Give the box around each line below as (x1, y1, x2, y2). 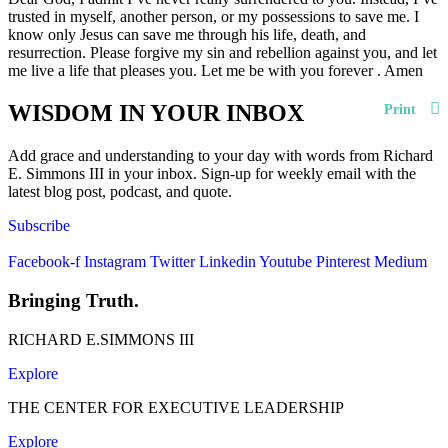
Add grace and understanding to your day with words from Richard (8, 147, 433, 165)
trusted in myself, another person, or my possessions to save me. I (8, 8, 419, 26)
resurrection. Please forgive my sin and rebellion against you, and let (8, 44, 437, 62)
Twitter (150, 253, 195, 271)
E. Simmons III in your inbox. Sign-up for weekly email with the (8, 165, 416, 183)
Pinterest (316, 253, 370, 271)
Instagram (84, 253, 146, 271)
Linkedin (199, 253, 256, 271)
